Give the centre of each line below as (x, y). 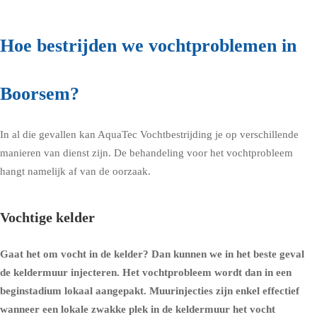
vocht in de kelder (102, 254)
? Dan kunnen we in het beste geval (224, 254)
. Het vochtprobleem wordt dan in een (204, 272)
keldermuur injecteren (65, 272)
